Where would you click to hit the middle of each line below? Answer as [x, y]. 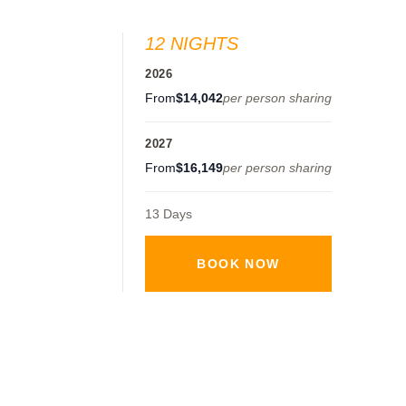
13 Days [168, 213]
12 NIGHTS [191, 43]
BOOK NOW [238, 263]
